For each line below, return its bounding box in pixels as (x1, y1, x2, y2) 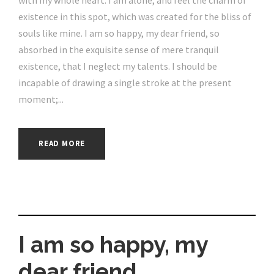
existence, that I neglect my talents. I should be (18, 60, 217, 73)
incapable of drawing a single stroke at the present (18, 76, 232, 89)
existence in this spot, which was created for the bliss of (18, 10, 251, 23)
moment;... (18, 93, 64, 106)
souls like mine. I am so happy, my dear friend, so (18, 27, 220, 40)
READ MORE (39, 138, 86, 149)
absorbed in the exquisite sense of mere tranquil (18, 43, 219, 56)
